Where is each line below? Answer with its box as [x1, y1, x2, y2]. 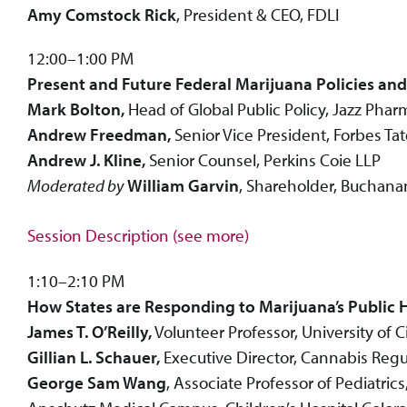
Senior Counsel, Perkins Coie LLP [145, 148, 381, 171]
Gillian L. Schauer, [27, 345, 160, 368]
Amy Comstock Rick [27, 3, 176, 25]
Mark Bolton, [27, 97, 124, 120]
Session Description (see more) [27, 223, 249, 246]
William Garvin [127, 174, 239, 196]
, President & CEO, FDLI [176, 3, 340, 25]
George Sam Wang [27, 371, 166, 393]
